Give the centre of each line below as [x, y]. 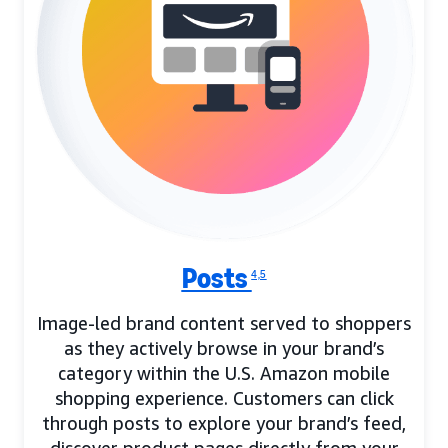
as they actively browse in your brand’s [224, 348]
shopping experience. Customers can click [224, 398]
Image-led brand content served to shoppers [224, 323]
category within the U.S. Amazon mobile [224, 373]
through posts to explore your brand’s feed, [224, 423]
